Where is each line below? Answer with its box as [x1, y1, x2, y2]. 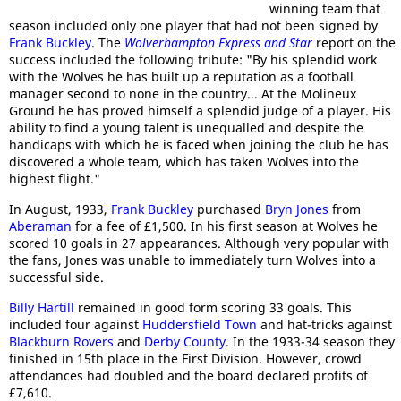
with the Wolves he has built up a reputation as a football [9, 67, 354, 85]
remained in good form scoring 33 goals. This [74, 298, 352, 316]
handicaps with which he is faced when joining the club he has [9, 135, 388, 153]
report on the [312, 33, 396, 51]
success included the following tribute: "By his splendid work [9, 50, 377, 68]
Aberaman [9, 217, 72, 235]
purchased [193, 200, 265, 218]
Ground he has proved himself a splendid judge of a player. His [9, 101, 391, 119]
